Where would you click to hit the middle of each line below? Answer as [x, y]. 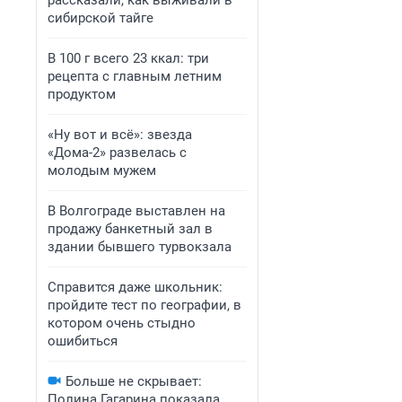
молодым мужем [102, 170]
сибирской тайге [100, 18]
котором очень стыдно [122, 323]
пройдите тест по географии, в [144, 305]
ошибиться [83, 341]
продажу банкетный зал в [130, 229]
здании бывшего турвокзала [140, 247]
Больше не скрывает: [134, 381]
